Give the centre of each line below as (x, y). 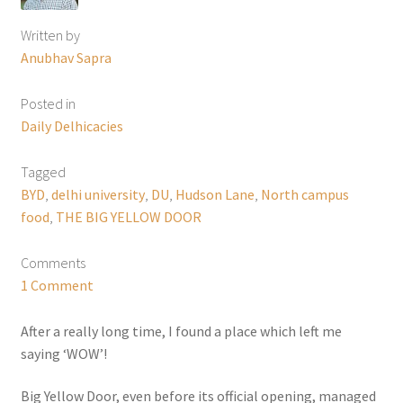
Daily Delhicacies (72, 126)
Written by (50, 36)
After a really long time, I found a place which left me (181, 331)
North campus (304, 194)
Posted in (48, 104)
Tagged (43, 171)
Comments (53, 262)
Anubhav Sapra (66, 58)
